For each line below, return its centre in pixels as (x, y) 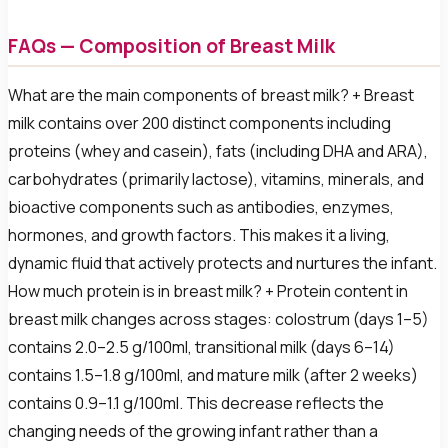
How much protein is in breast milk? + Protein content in (208, 291)
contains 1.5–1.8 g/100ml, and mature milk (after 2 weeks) (213, 375)
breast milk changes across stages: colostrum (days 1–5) (218, 319)
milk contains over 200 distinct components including (199, 123)
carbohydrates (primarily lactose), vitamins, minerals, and (216, 179)
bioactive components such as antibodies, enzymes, (201, 207)
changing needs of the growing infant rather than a (193, 431)
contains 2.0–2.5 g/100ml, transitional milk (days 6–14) (201, 347)
